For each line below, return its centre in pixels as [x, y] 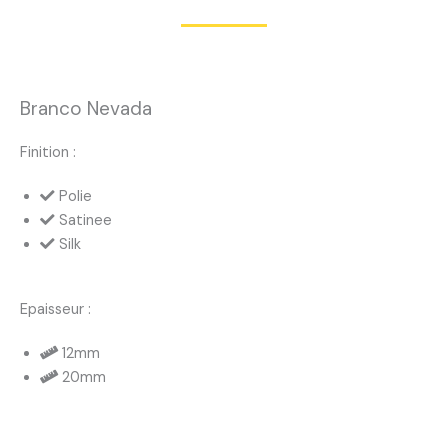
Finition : [48, 152]
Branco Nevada [86, 108]
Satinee [85, 220]
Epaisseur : [55, 310]
